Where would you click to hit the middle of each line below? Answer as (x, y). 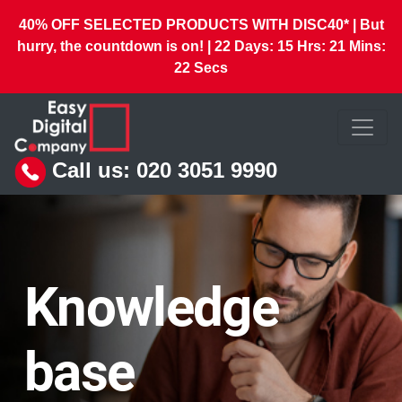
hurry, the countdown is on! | (115, 46)
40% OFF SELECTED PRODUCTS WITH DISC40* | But (201, 25)
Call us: (91, 170)
